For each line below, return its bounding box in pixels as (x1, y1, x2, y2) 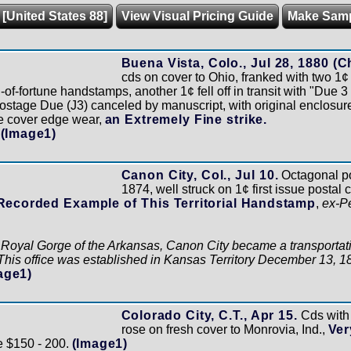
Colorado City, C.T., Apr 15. (121, 308, 298, 322)
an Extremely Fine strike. (104, 112, 267, 126)
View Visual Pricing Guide (121, 9, 273, 23)
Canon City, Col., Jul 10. (121, 168, 279, 182)
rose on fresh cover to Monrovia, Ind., (121, 322, 328, 336)
